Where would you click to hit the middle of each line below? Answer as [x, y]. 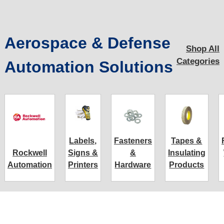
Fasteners [133, 140]
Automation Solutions [88, 67]
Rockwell [29, 152]
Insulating [186, 152]
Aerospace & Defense [87, 43]
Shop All [202, 48]
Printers [83, 164]
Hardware [133, 164]
